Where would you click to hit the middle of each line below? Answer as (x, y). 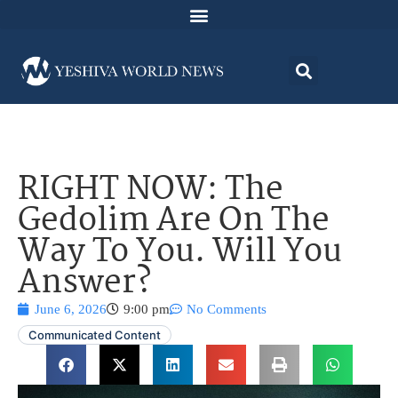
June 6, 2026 (71, 310)
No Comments (227, 310)
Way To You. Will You (180, 253)
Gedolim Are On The (174, 222)
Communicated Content (95, 335)
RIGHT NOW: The (151, 191)
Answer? (84, 284)
